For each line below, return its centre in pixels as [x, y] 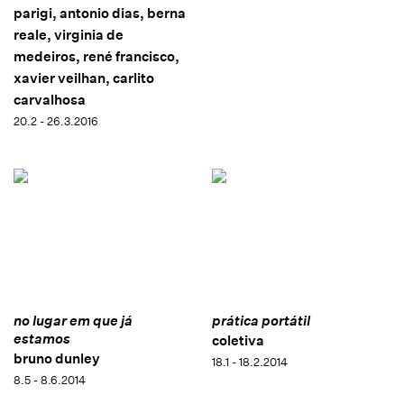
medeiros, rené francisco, [96, 56]
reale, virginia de [69, 34]
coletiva [238, 340]
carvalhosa [50, 99]
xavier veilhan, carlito [84, 78]
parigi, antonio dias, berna [100, 13]
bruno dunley [57, 358]
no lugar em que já [73, 320]
